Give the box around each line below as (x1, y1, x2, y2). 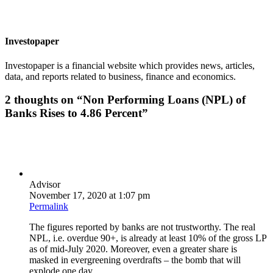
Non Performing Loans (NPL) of (83, 93, 246, 107)
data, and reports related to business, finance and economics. (5, 71, 236, 82)
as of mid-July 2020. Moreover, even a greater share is (29, 244, 237, 255)
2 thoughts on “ (5, 93, 83, 107)
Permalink (29, 201, 68, 212)
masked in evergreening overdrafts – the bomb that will (29, 255, 241, 266)
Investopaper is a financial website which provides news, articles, (5, 60, 255, 71)
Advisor (29, 179, 60, 190)
